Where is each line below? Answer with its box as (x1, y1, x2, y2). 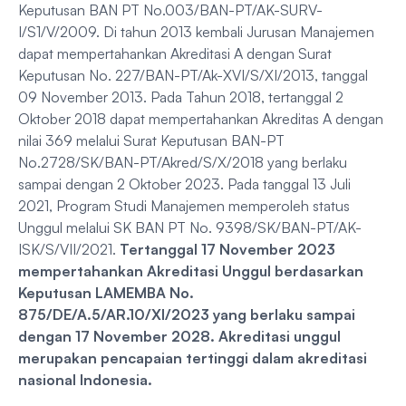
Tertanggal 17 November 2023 (120, 240, 335, 258)
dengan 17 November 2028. (18, 327, 215, 345)
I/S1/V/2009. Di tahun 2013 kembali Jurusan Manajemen (18, 23, 374, 41)
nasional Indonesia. (18, 371, 152, 389)
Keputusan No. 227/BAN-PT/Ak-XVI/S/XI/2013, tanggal (18, 66, 368, 84)
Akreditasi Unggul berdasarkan (147, 262, 363, 280)
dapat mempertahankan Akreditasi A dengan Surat (18, 44, 332, 63)
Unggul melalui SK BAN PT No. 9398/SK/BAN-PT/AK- (18, 218, 362, 237)
